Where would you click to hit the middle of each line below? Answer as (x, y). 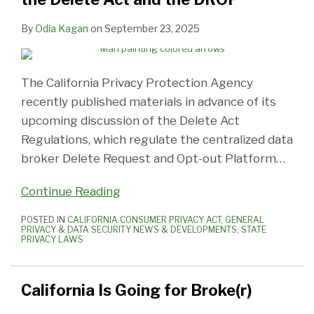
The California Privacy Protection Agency (137, 83)
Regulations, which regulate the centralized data (157, 140)
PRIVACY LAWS (52, 240)
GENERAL (245, 220)
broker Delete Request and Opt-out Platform (149, 159)
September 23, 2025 (152, 29)
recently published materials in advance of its (149, 102)
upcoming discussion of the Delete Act (130, 121)
